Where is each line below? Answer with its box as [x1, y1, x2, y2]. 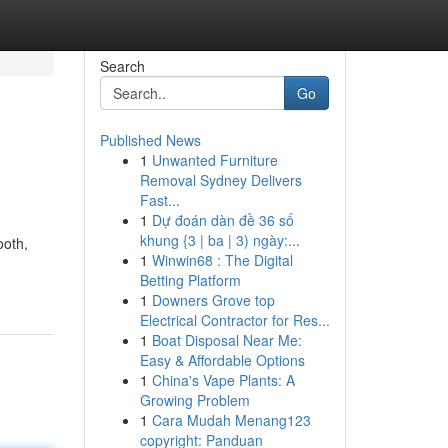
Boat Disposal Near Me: [151, 330, 302, 350]
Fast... [139, 190, 180, 210]
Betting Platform [139, 270, 241, 290]
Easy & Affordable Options [139, 350, 305, 370]
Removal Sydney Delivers [139, 170, 302, 190]
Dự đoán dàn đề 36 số [151, 210, 294, 230]
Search [99, 56, 145, 76]
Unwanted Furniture [151, 150, 278, 170]
